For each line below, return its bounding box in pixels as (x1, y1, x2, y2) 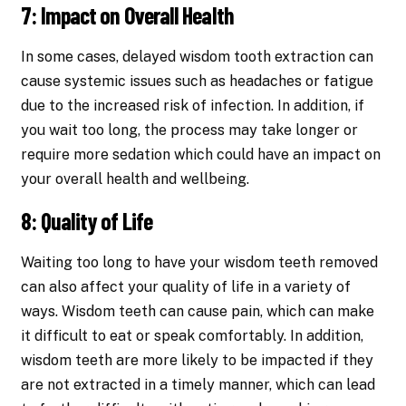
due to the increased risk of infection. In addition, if (21, 97, 365, 115)
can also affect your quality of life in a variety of (21, 278, 352, 296)
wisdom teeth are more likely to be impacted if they (21, 352, 374, 370)
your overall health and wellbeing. (21, 170, 250, 188)
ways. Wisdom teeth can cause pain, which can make (21, 303, 375, 321)
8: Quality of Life (21, 207, 153, 236)
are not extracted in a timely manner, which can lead (21, 376, 376, 394)
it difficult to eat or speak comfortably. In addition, (21, 327, 364, 345)
